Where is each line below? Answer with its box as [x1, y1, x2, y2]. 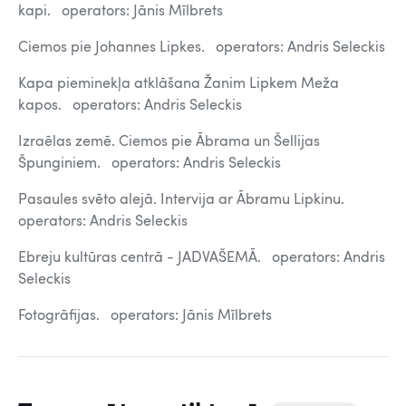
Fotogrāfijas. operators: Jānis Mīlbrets [18, 309, 272, 324]
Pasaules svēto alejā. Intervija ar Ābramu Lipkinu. [18, 193, 352, 208]
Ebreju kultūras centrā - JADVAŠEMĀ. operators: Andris [18, 251, 385, 266]
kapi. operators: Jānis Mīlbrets [18, 5, 223, 19]
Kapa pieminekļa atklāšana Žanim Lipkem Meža [18, 77, 339, 92]
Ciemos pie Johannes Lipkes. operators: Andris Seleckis [18, 41, 385, 55]
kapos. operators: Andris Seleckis [18, 99, 242, 113]
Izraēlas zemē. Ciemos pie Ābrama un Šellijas [18, 135, 320, 150]
